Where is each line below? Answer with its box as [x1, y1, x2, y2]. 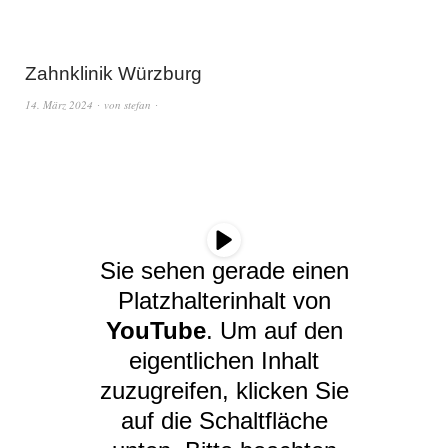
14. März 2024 [25, 97, 93, 113]
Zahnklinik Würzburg [25, 63, 202, 85]
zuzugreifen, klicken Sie [99, 377, 349, 405]
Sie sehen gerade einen [99, 257, 349, 285]
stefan [124, 97, 151, 113]
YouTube [105, 317, 206, 345]
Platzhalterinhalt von [117, 287, 331, 315]
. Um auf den [205, 317, 343, 345]
